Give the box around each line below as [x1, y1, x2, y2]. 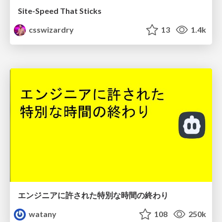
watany [27, 209, 57, 219]
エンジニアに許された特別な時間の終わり [18, 190, 168, 200]
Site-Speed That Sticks [18, 5, 102, 15]
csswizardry [27, 24, 74, 34]
